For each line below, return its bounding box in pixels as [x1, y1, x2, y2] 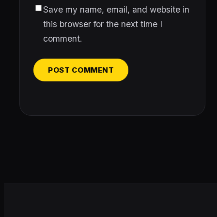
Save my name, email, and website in [43, 4, 189, 15]
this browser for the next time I [43, 19, 162, 30]
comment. [43, 33, 82, 44]
